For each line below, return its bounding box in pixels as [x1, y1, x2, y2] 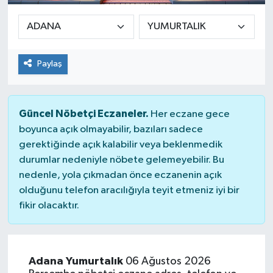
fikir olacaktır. [18, 200, 79, 211]
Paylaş [37, 59, 62, 69]
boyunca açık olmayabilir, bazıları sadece [18, 124, 203, 135]
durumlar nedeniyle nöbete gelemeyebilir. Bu [18, 154, 224, 165]
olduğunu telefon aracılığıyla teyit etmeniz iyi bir [18, 185, 239, 196]
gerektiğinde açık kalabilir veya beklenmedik [18, 139, 222, 150]
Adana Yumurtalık [28, 255, 123, 267]
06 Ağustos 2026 [122, 255, 211, 267]
